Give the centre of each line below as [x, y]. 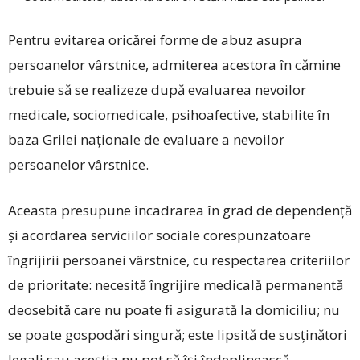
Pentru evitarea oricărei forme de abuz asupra [155, 40]
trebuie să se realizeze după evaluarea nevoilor [157, 90]
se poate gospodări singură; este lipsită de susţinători [178, 335]
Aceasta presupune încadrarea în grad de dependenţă [180, 211]
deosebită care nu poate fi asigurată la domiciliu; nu [174, 310]
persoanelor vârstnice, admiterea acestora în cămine [174, 65]
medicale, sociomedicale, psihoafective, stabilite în [169, 115]
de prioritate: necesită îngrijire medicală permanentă [176, 285]
